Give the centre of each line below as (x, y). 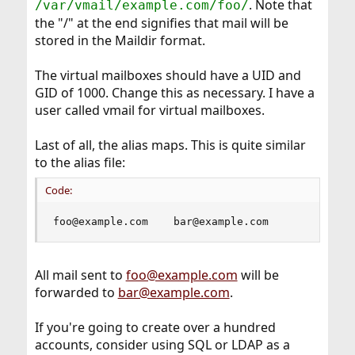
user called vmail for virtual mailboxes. (149, 111)
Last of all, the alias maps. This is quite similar (170, 145)
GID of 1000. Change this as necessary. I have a (174, 93)
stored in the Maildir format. (120, 41)
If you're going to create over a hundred (155, 328)
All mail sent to (80, 275)
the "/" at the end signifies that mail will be (161, 23)
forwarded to (76, 293)
